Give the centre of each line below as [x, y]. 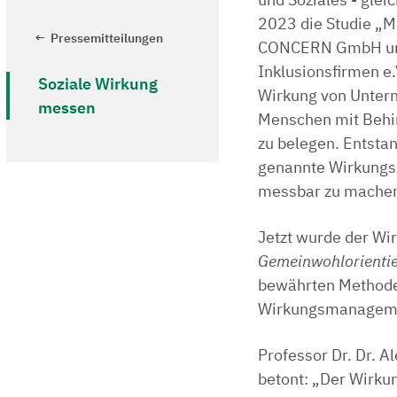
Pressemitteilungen [107, 39]
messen [67, 108]
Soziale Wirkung [98, 84]
